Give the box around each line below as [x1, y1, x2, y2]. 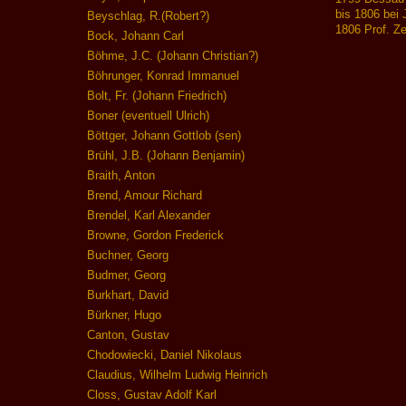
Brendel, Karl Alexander [87, 208, 210, 223]
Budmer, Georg [87, 268, 166, 283]
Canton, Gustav [87, 328, 169, 343]
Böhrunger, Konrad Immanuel [87, 69, 239, 83]
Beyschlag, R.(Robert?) [87, 9, 209, 24]
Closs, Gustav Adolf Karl [87, 388, 217, 402]
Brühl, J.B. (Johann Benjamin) [87, 149, 245, 163]
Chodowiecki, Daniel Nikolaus [87, 348, 242, 362]
